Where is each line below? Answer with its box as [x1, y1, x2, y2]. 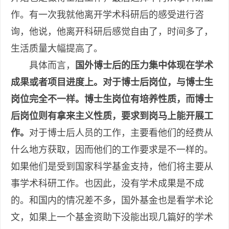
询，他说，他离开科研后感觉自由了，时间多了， [11, 27, 213, 37]
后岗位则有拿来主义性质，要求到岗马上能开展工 [11, 111, 213, 122]
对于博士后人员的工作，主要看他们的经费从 [29, 128, 213, 139]
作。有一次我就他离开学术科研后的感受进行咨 [11, 10, 204, 20]
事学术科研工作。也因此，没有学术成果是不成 [11, 178, 204, 189]
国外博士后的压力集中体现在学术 [75, 60, 213, 71]
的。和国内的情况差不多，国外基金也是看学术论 [11, 195, 213, 206]
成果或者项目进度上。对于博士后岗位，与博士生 [11, 77, 213, 88]
